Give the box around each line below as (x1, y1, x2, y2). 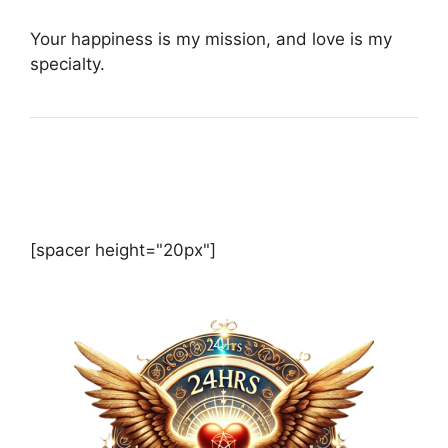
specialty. (30, 53, 105, 74)
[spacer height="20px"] (30, 240, 216, 261)
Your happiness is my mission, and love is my (30, 28, 392, 49)
